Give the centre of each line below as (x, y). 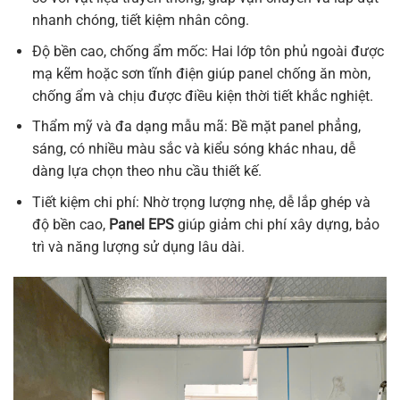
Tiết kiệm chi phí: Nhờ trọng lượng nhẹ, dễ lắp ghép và (201, 202)
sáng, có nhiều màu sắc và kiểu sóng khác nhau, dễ (193, 149)
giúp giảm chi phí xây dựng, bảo (276, 224)
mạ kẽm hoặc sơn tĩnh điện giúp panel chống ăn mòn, (201, 73)
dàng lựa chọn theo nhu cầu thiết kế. (146, 171)
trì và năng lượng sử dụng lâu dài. (138, 246)
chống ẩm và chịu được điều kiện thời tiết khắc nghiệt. (202, 96)
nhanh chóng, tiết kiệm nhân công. (140, 21)
